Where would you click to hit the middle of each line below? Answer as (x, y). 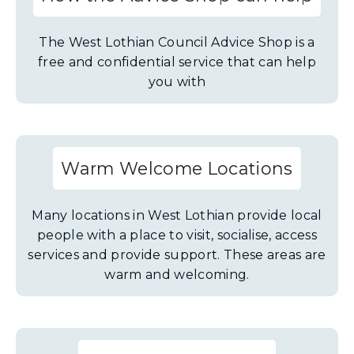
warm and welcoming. (177, 275)
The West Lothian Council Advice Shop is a (177, 42)
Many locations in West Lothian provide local (177, 215)
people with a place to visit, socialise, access (177, 235)
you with (177, 82)
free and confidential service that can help (177, 62)
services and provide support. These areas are (177, 255)
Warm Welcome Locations (177, 168)
